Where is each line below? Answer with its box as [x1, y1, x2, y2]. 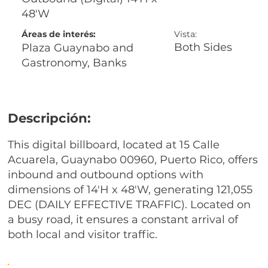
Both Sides [173, 41, 232, 54]
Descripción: [8, 110, 92, 126]
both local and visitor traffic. [8, 228, 158, 241]
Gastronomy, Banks [22, 56, 127, 69]
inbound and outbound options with [8, 168, 204, 181]
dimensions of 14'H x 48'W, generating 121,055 [8, 183, 253, 196]
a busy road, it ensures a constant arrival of [8, 213, 239, 226]
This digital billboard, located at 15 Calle [8, 138, 220, 151]
